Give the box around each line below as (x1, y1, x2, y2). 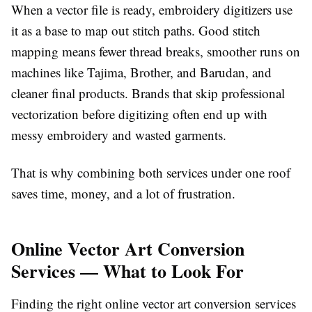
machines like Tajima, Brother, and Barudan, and (11, 63, 272, 81)
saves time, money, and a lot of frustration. (11, 185, 235, 203)
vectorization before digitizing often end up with (11, 105, 267, 123)
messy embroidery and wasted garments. (11, 126, 226, 144)
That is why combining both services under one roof (11, 164, 290, 182)
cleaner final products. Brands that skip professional (11, 84, 285, 102)
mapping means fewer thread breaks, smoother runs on (11, 42, 300, 61)
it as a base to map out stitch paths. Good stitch (11, 22, 260, 40)
